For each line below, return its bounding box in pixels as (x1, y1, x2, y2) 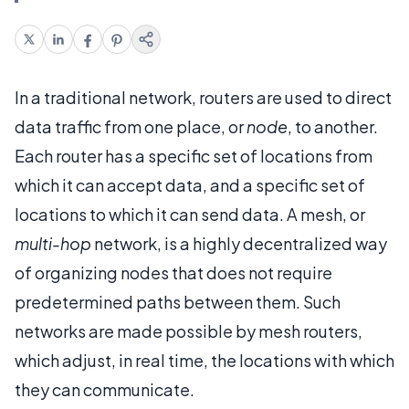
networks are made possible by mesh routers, (15, 320, 362, 341)
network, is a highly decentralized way (91, 232, 387, 254)
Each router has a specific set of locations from (15, 144, 372, 166)
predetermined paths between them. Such (15, 290, 341, 312)
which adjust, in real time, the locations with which (15, 349, 394, 371)
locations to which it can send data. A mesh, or (15, 203, 365, 225)
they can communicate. (15, 378, 194, 400)
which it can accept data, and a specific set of (15, 173, 365, 195)
